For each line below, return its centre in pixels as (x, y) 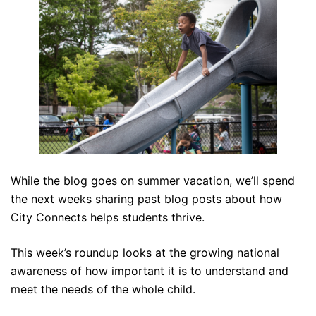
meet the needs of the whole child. (105, 290)
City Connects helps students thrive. (109, 218)
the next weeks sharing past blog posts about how (146, 199)
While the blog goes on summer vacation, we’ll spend (153, 181)
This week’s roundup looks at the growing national (145, 253)
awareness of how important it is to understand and (150, 271)
